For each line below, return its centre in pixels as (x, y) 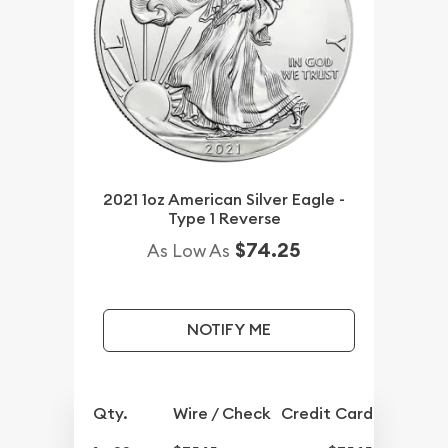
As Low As (188, 251)
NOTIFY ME (228, 330)
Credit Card (327, 414)
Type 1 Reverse (224, 219)
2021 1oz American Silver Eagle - (224, 200)
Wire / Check (222, 414)
